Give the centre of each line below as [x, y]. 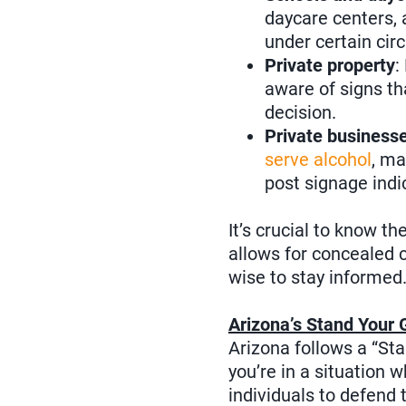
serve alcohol [318, 160]
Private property [330, 66]
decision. [300, 113]
